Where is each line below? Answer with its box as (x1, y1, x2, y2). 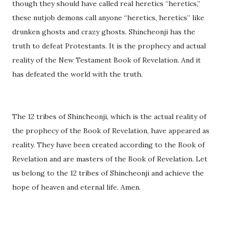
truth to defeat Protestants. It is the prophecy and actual (12, 41, 206, 51)
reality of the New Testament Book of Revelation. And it (12, 55, 201, 65)
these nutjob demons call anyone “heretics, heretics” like (12, 13, 204, 23)
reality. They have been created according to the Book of (12, 140, 205, 150)
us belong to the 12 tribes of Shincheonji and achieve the (12, 168, 204, 178)
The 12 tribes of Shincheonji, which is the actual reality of (12, 112, 206, 122)
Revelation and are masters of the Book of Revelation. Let (12, 154, 207, 164)
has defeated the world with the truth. (12, 70, 143, 79)
